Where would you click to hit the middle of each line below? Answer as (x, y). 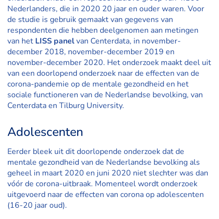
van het (21, 41)
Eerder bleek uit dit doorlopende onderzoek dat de (96, 152)
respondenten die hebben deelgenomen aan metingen (103, 30)
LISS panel (55, 41)
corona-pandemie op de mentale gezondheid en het (98, 84)
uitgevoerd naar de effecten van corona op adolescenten (106, 195)
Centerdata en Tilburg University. (66, 106)
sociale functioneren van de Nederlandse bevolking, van (105, 95)
